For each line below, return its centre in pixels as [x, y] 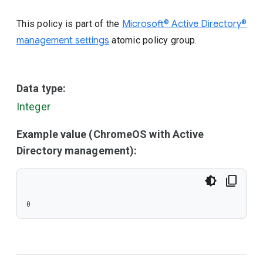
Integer [33, 107]
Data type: [41, 88]
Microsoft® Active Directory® [184, 24]
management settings [63, 41]
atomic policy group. [153, 40]
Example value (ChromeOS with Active [110, 134]
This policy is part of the [69, 24]
